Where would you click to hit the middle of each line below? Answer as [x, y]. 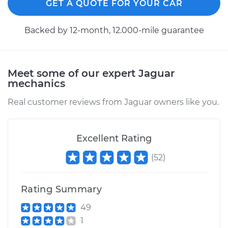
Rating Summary [62, 189]
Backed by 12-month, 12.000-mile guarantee [114, 30]
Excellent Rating [114, 138]
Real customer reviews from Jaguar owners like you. [113, 102]
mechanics [36, 83]
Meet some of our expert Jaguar [91, 73]
